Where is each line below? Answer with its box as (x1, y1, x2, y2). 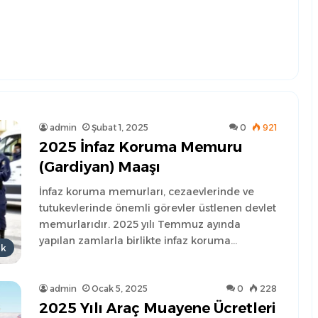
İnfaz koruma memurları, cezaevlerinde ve (39, 185, 254, 198)
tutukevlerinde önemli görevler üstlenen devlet (39, 202, 276, 214)
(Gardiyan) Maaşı (39, 158, 160, 175)
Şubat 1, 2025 (92, 122, 148, 133)
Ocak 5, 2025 (92, 283, 148, 295)
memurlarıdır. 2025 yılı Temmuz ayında (39, 218, 241, 231)
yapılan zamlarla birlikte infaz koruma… (39, 234, 237, 247)
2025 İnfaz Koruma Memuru (39, 138, 243, 155)
